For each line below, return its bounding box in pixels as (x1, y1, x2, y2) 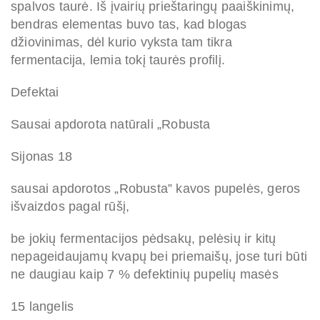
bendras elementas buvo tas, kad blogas (11, 17, 247, 32)
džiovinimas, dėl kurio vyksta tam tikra (11, 35, 232, 50)
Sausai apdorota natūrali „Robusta (11, 117, 211, 132)
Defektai (11, 85, 59, 100)
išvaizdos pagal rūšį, (11, 199, 130, 214)
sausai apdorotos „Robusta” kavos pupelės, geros (11, 181, 301, 196)
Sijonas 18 (11, 149, 72, 164)
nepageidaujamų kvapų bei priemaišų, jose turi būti (11, 249, 308, 264)
